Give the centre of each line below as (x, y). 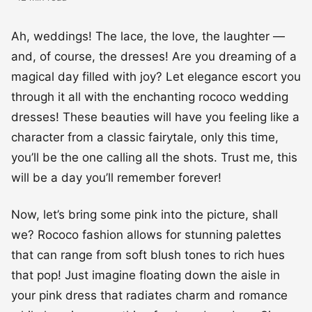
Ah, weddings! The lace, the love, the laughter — (148, 36)
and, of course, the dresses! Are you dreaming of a (154, 56)
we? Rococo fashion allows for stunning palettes (146, 234)
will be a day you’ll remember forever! (116, 177)
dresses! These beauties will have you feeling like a (155, 117)
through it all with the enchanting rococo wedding (150, 96)
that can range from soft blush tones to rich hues (148, 255)
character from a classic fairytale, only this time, (145, 137)
